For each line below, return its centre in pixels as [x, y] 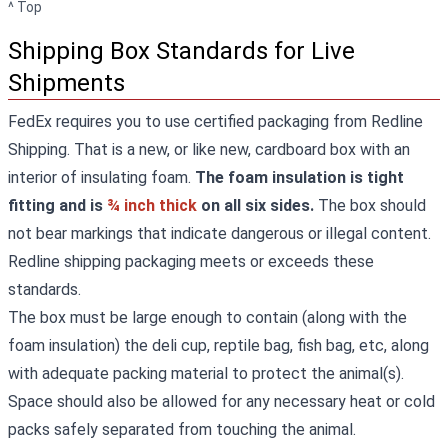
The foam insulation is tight [299, 177]
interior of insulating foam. [101, 177]
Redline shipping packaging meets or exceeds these [191, 261]
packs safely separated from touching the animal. [182, 429]
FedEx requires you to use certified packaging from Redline [215, 121]
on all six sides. [257, 205]
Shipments [66, 83]
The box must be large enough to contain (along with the [207, 317]
